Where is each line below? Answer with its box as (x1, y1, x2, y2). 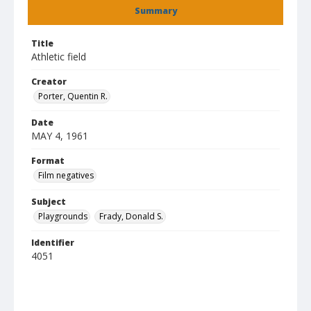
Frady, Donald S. (99, 210, 163, 222)
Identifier (31, 237, 74, 249)
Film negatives (38, 169, 94, 181)
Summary (134, 5, 177, 17)
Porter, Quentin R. (38, 90, 108, 102)
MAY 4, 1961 (31, 129, 88, 142)
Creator (31, 76, 67, 87)
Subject (31, 196, 66, 208)
